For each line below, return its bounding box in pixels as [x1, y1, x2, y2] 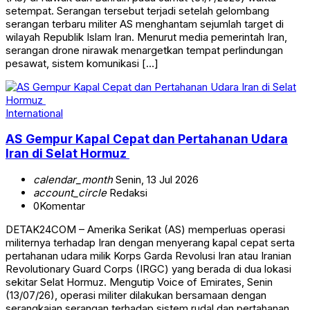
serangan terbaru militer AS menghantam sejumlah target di [6, 17, 284, 30]
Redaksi [107, 185, 147, 199]
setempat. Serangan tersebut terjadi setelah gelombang [6, 3, 269, 17]
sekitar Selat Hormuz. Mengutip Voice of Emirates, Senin [6, 275, 273, 289]
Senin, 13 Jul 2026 [113, 172, 199, 186]
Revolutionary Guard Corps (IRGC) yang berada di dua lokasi [6, 262, 291, 275]
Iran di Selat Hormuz [6, 146, 129, 161]
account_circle [33, 185, 107, 199]
